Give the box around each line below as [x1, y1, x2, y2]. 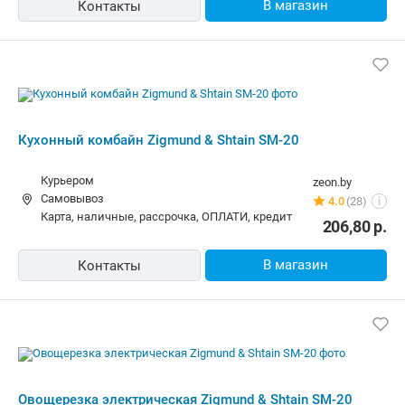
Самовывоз [41, 191, 104, 205]
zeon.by [313, 174, 352, 189]
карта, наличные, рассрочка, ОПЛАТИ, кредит [48, 209, 292, 223]
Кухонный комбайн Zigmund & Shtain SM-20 [18, 131, 299, 148]
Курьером [41, 173, 94, 187]
